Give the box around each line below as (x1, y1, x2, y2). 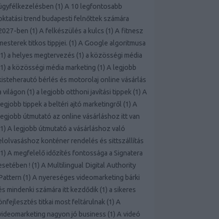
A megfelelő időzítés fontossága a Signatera (7, 149, 143, 157)
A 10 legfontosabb (65, 2, 122, 10)
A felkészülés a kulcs (39, 27, 104, 35)
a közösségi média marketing (7, 64, 96, 71)
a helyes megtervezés (7, 51, 75, 59)
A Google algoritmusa (78, 39, 146, 47)
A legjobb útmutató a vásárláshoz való (7, 125, 125, 132)
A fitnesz (115, 27, 143, 35)
